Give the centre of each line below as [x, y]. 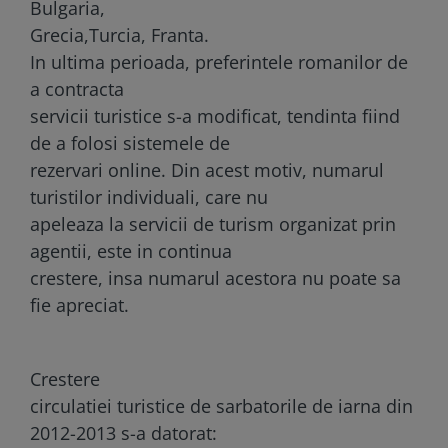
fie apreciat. [79, 304]
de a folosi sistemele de [130, 142]
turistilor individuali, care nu [149, 196]
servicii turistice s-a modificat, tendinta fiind [215, 115]
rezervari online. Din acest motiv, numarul [207, 169]
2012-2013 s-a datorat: [123, 432]
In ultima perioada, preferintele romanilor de [219, 61]
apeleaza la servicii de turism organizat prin [213, 223]
